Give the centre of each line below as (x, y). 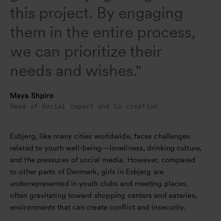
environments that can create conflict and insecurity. (99, 207)
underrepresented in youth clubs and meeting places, (99, 183)
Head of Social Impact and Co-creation (84, 106)
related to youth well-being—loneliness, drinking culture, (106, 148)
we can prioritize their (86, 51)
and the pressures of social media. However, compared (103, 160)
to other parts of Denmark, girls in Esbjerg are (87, 171)
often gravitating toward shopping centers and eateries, (104, 195)
